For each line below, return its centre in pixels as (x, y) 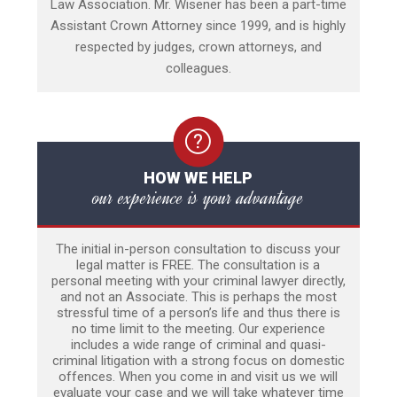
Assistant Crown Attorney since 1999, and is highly (198, 26)
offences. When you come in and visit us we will (198, 377)
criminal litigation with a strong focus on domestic (198, 361)
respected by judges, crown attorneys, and (198, 47)
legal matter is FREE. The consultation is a (198, 265)
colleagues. (198, 69)
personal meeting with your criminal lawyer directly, (198, 281)
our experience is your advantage (198, 198)
